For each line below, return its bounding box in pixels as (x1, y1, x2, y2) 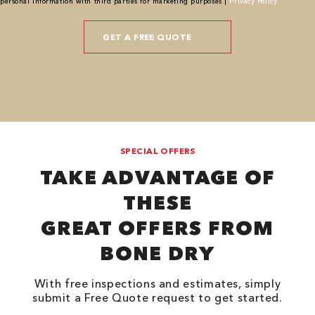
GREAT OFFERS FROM (41, 216, 274, 240)
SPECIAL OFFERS (120, 146, 195, 157)
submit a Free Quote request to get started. (32, 290, 283, 305)
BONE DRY (100, 241, 215, 266)
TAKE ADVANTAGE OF (39, 165, 276, 190)
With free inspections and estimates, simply (34, 276, 281, 291)
